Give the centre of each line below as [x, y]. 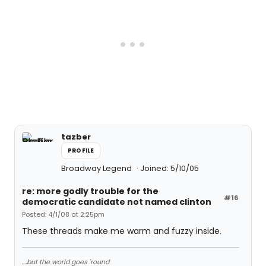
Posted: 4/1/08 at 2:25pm [63, 214]
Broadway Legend [97, 168]
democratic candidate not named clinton [117, 202]
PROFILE [81, 151]
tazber [76, 137]
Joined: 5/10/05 [170, 168]
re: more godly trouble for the [90, 191]
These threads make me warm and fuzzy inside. [122, 231]
